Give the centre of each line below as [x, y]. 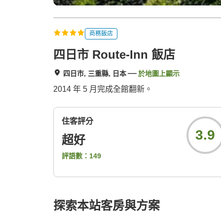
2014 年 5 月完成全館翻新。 [103, 89]
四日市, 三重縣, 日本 [95, 74]
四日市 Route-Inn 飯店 [114, 55]
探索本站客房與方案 [107, 206]
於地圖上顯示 [159, 74]
